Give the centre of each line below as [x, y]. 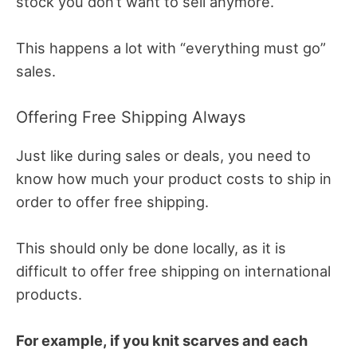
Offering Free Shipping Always [131, 118]
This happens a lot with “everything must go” [171, 47]
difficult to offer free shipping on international [173, 271]
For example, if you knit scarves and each [162, 341]
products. [49, 294]
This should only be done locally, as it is [151, 248]
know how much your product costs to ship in [174, 179]
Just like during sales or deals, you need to [163, 156]
